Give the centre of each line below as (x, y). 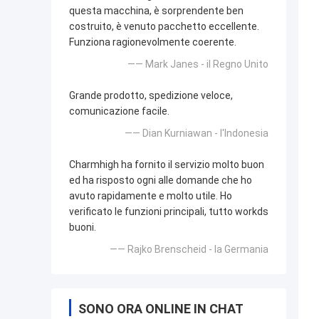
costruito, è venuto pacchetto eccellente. (164, 27)
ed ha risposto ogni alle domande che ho (161, 181)
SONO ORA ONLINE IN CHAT (161, 309)
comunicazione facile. (119, 111)
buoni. (83, 228)
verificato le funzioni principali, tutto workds (169, 212)
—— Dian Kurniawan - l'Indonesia (197, 134)
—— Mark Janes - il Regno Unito (198, 64)
